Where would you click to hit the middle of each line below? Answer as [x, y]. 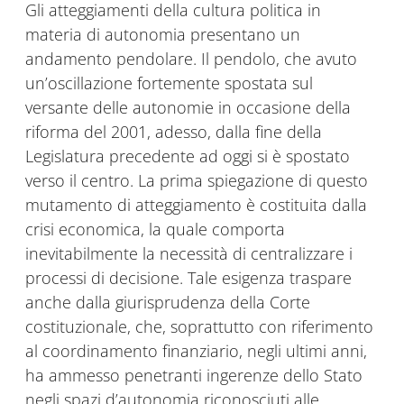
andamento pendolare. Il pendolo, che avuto [191, 59]
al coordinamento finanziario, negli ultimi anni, [196, 351]
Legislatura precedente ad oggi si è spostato [188, 156]
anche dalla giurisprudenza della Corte [168, 303]
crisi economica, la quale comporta [155, 230]
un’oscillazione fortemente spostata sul [169, 83]
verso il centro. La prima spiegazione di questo [197, 181]
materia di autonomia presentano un [163, 35]
